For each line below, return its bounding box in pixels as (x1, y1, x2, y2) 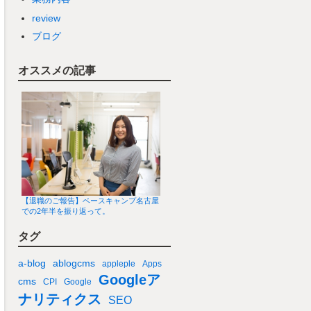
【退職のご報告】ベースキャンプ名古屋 (22, 196, 159, 205)
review (32, 12, 60, 24)
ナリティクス (18, 291, 101, 307)
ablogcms (53, 257, 95, 269)
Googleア (99, 271, 160, 287)
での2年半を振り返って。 (22, 207, 110, 216)
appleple (102, 258, 135, 269)
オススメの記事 (18, 65, 96, 77)
